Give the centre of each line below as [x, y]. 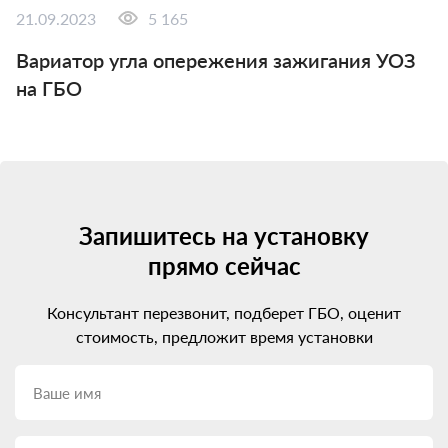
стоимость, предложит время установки [224, 337]
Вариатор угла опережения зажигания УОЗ [216, 60]
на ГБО [49, 88]
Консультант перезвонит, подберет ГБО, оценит [224, 313]
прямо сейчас [224, 266]
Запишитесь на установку [224, 236]
